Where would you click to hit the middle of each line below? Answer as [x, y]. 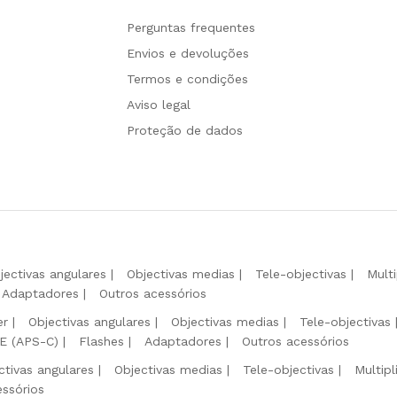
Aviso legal [158, 104]
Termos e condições [187, 78]
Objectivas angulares [90, 321]
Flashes [101, 341]
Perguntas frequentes [191, 27]
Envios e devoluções [187, 53]
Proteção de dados [184, 130]
